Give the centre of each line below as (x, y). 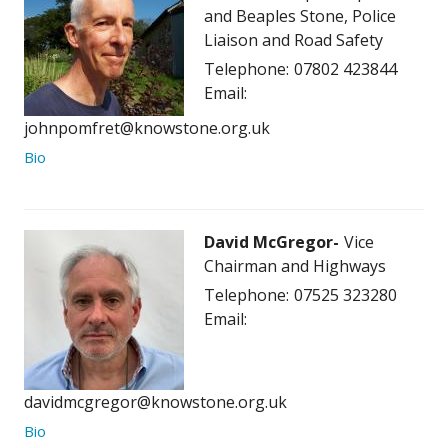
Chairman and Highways (295, 266)
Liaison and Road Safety (293, 40)
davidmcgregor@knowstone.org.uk (155, 402)
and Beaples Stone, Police (300, 16)
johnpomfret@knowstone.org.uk (147, 128)
